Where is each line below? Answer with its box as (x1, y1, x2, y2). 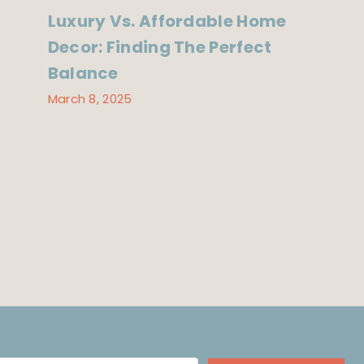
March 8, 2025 (47, 89, 132, 107)
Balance (47, 62, 119, 85)
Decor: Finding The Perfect (47, 36, 272, 59)
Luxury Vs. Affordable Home (47, 10, 287, 33)
